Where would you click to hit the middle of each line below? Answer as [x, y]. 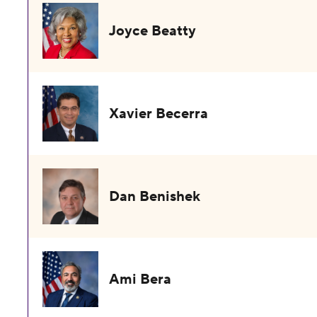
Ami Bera [140, 279]
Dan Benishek [155, 197]
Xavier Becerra [159, 114]
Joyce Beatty [153, 31]
